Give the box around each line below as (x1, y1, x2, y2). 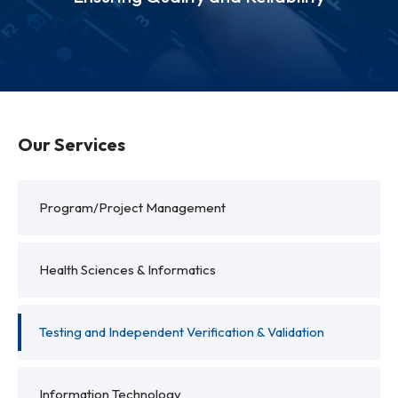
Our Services (18, 132, 125, 155)
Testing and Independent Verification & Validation (39, 322, 324, 340)
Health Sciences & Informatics (39, 260, 216, 278)
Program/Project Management (39, 198, 226, 216)
